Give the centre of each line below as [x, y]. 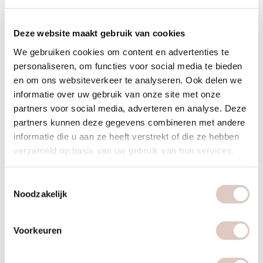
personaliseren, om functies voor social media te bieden [128, 66]
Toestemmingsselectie [48, 182]
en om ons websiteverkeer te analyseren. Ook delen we [128, 80]
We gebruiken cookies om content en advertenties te [121, 52]
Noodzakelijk [41, 194]
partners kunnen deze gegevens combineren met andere [129, 122]
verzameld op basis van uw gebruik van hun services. [124, 150]
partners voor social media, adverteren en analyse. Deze [130, 108]
